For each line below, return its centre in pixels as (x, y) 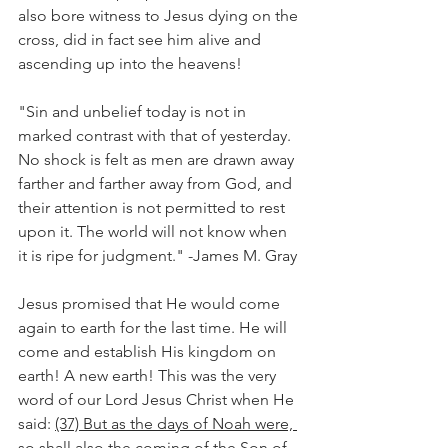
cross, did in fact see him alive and (141, 39)
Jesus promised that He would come (151, 303)
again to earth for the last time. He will (154, 327)
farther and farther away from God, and (157, 183)
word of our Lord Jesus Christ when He (158, 399)
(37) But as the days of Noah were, (176, 423)
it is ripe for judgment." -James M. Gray (157, 255)
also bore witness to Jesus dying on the (160, 15)
